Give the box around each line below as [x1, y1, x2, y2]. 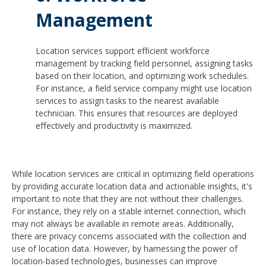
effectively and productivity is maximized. [36, 119, 192, 131]
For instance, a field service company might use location [36, 82, 252, 94]
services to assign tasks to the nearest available [36, 94, 219, 106]
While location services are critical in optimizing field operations [12, 167, 254, 179]
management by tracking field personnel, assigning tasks [36, 57, 253, 69]
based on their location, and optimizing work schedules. [36, 69, 249, 81]
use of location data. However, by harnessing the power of [12, 242, 237, 254]
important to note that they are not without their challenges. [12, 192, 243, 204]
